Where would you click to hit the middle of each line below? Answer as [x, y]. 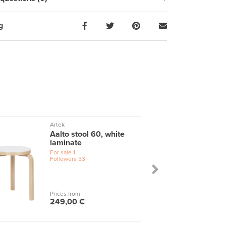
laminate [66, 143]
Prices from [65, 194]
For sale [61, 152]
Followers [64, 159]
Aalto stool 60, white [88, 134]
